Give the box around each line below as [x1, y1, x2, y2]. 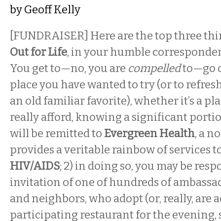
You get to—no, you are [10, 62, 128, 75]
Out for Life [10, 45, 67, 59]
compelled [128, 62, 181, 75]
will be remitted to [10, 127, 104, 140]
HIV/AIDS [10, 159, 60, 173]
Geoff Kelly [24, 3, 80, 16]
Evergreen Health [104, 127, 195, 140]
